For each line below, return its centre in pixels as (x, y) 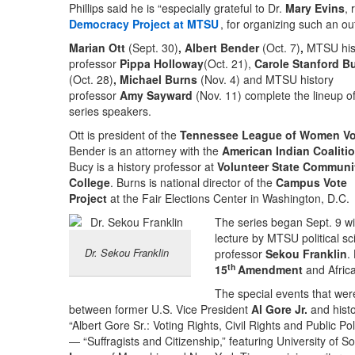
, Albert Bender (220, 48)
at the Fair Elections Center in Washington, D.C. (228, 198)
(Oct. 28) (91, 80)
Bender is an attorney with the (145, 151)
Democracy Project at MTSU (144, 24)
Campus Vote (311, 183)
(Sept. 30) (153, 48)
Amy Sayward (156, 95)
